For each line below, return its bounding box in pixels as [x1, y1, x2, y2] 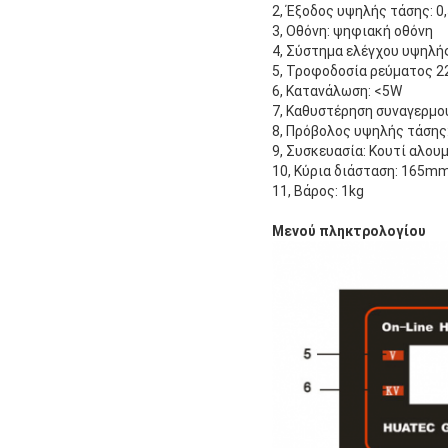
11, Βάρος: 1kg [272, 182, 364, 199]
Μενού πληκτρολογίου [272, 222, 426, 239]
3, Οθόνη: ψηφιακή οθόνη [272, 22, 433, 39]
